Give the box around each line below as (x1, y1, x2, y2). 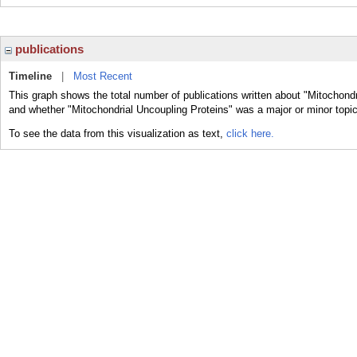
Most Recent (73, 70, 132, 82)
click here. (226, 127, 274, 139)
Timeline (9, 70, 52, 82)
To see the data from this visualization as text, (9, 127, 226, 139)
